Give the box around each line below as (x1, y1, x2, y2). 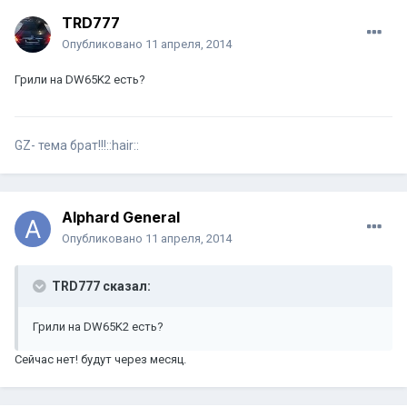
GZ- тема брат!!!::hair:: (15, 138, 139, 154)
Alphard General (62, 208, 180, 227)
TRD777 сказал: (49, 279, 151, 294)
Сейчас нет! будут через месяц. (15, 352, 186, 367)
